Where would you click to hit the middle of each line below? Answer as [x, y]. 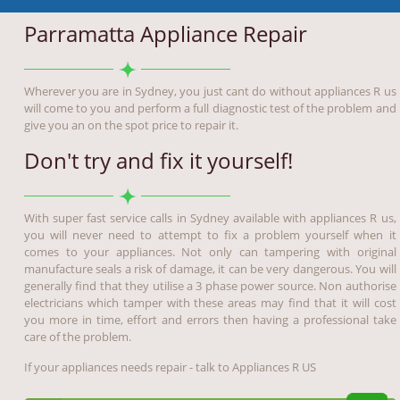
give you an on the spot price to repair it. [131, 125]
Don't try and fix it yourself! [158, 161]
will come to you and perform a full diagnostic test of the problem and [210, 108]
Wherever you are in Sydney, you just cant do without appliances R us [210, 92]
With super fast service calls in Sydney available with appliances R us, [210, 218]
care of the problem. [77, 337]
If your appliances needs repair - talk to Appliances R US [170, 367]
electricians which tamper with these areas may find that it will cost [210, 303]
